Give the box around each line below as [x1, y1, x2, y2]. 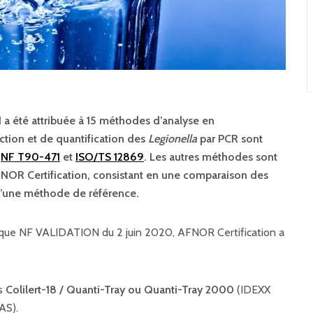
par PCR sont [197, 132, 263, 145]
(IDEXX [234, 283, 270, 296]
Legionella [148, 132, 197, 145]
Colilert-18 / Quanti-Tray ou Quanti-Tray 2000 [6, 283, 234, 296]
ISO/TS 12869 [75, 150, 144, 163]
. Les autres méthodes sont [144, 150, 277, 163]
